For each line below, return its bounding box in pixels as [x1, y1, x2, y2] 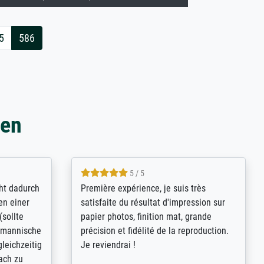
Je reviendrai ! [80, 239, 136, 250]
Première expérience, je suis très [80, 182, 206, 194]
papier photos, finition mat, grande [80, 210, 212, 222]
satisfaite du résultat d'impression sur [80, 196, 225, 208]
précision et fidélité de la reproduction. [80, 225, 229, 236]
